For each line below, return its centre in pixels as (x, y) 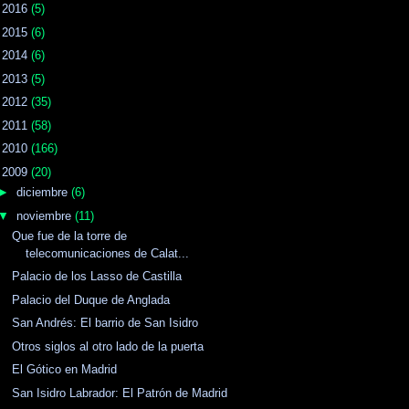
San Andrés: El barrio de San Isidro (105, 323)
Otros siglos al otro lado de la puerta (108, 346)
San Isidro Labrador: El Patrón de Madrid (120, 393)
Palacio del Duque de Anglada (91, 299)
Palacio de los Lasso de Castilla (97, 277)
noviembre (45, 215)
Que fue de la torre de (70, 236)
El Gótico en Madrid (65, 370)
